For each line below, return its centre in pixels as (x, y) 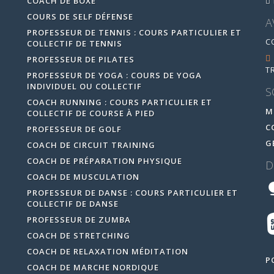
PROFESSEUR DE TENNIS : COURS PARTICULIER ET (134, 32)
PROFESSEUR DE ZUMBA (79, 219)
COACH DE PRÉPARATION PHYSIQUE (104, 161)
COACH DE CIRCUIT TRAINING (91, 145)
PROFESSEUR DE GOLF (74, 129)
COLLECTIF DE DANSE (72, 203)
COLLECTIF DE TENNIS (74, 43)
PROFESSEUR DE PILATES (80, 59)
